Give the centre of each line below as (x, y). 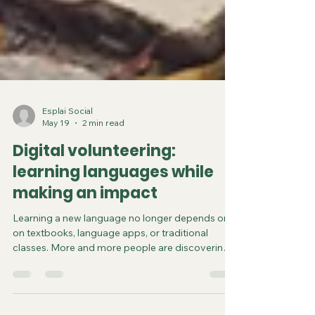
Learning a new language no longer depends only (125, 280)
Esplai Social (67, 173)
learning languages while (113, 234)
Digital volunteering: (94, 213)
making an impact (85, 255)
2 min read (103, 185)
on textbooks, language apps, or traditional (110, 295)
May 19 (56, 185)
